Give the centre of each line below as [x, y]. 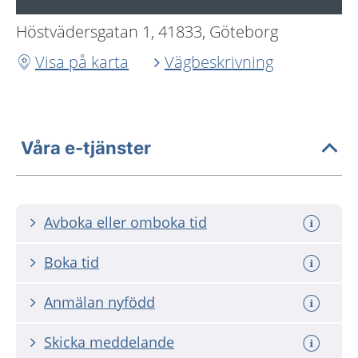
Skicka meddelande [109, 342]
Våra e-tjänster [86, 147]
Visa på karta [82, 62]
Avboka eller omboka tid [125, 222]
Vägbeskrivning [219, 62]
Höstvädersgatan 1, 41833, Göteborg [147, 32]
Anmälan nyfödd [99, 302]
